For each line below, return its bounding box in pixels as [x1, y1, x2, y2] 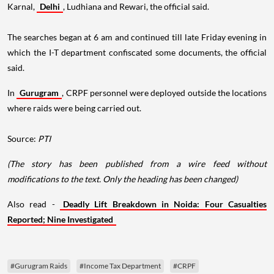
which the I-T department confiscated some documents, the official [7, 47, 267, 57]
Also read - [7, 199, 60, 209]
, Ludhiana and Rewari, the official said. [63, 1, 209, 12]
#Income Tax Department [80, 261, 161, 270]
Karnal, [7, 1, 37, 12]
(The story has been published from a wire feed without [7, 158, 267, 169]
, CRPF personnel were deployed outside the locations [62, 87, 267, 98]
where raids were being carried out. [7, 103, 141, 113]
